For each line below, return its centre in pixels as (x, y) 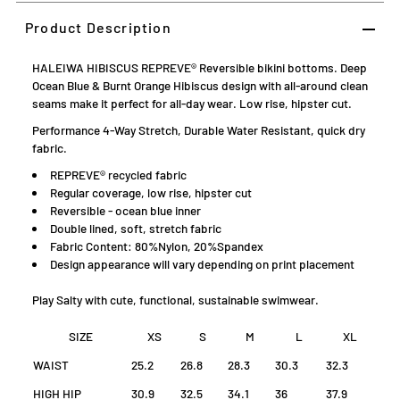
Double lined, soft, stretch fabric (135, 229)
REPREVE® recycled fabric (118, 175)
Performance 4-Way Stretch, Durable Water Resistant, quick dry (198, 130)
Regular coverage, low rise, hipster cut (152, 193)
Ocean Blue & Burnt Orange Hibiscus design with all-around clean (200, 86)
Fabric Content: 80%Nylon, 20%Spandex (156, 246)
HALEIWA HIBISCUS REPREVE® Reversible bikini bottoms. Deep (199, 68)
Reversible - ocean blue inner (125, 211)
